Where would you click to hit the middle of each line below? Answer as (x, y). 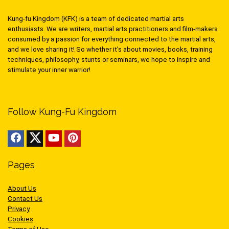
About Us (22, 188)
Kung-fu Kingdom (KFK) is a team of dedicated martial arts (96, 18)
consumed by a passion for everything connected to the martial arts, (112, 39)
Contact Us (25, 198)
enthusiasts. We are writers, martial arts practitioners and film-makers (113, 29)
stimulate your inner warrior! (49, 70)
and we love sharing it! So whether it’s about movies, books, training (110, 49)
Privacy (19, 209)
